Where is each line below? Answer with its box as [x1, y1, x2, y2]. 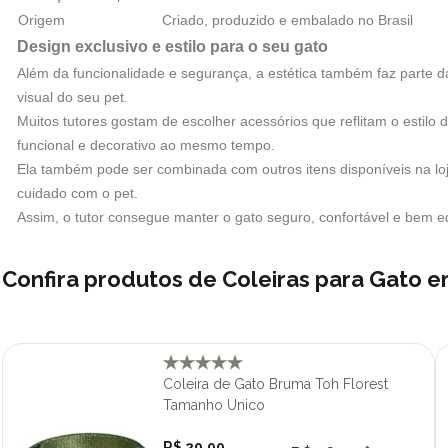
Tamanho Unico [163, 396, 265, 413]
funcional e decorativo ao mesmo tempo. [17, 136, 275, 153]
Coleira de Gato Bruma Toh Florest [163, 375, 388, 392]
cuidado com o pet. [17, 184, 138, 201]
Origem [18, 11, 65, 28]
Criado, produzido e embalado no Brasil [162, 11, 413, 28]
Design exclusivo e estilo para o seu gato [17, 37, 328, 55]
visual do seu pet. [17, 88, 128, 105]
